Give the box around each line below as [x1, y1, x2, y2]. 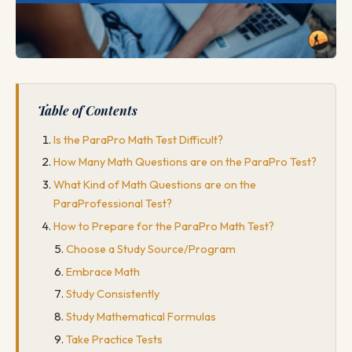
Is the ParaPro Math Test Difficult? [53, 132, 223, 147]
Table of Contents [38, 101, 137, 119]
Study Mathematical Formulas [66, 310, 216, 324]
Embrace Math [66, 264, 140, 279]
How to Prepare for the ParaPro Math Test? [53, 219, 274, 234]
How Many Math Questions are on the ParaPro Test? [53, 155, 317, 170]
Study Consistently [66, 287, 159, 302]
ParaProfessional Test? [53, 196, 172, 211]
